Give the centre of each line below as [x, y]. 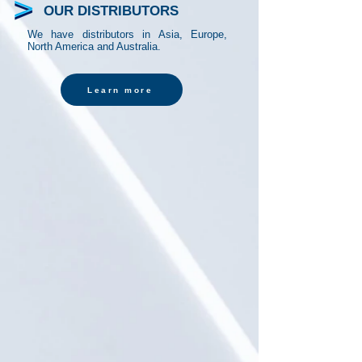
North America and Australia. [96, 46]
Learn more [120, 90]
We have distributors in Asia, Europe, [127, 34]
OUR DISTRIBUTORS [111, 11]
